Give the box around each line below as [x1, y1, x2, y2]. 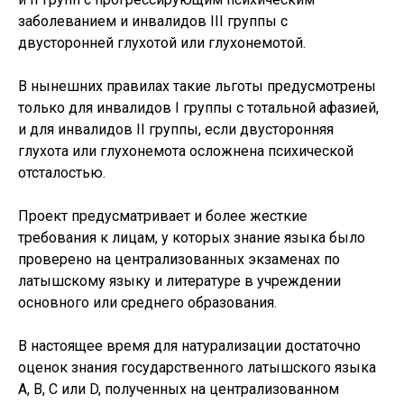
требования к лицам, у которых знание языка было [18, 229, 365, 246]
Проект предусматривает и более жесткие [18, 207, 308, 225]
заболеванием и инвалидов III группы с [18, 13, 288, 30]
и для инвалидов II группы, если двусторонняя [18, 121, 334, 138]
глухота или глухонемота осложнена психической [18, 142, 353, 160]
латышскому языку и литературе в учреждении [18, 272, 341, 289]
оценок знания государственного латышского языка [18, 359, 376, 376]
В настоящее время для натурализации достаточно [18, 337, 361, 354]
